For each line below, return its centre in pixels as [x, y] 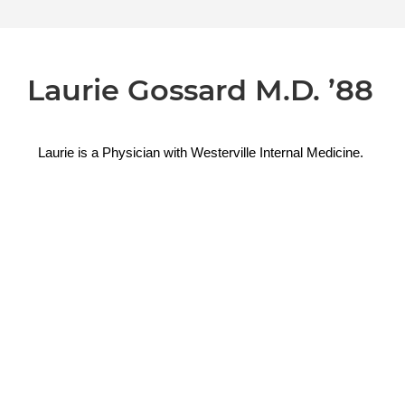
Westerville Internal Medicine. [277, 152]
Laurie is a [70, 152]
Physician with [146, 152]
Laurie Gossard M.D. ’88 [200, 89]
